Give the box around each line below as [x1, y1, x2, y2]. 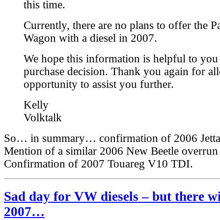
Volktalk [24, 111, 62, 124]
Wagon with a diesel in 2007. [24, 32, 157, 45]
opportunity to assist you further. [24, 78, 174, 91]
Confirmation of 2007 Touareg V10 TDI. [4, 158, 193, 170]
